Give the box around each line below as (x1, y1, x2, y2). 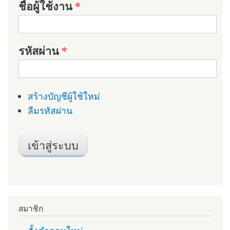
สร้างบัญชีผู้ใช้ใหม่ (27, 90, 100, 103)
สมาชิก (18, 203, 43, 214)
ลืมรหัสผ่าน (27, 104, 72, 117)
